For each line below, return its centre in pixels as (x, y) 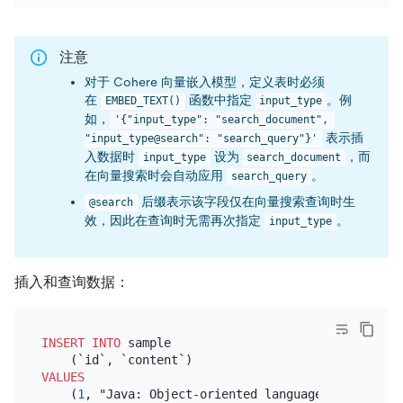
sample (145, 342)
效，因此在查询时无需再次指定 (175, 221)
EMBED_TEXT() (143, 101)
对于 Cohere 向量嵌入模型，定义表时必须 (205, 82)
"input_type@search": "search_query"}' (201, 139)
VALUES (63, 376)
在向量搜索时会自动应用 (156, 176)
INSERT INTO (81, 342)
